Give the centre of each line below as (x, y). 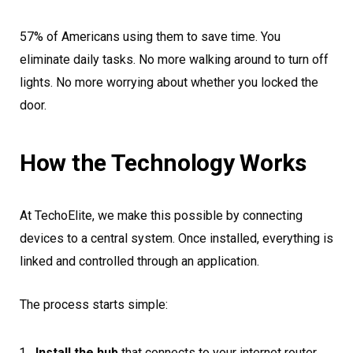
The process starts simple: (94, 305)
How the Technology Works (163, 163)
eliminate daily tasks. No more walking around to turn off (174, 60)
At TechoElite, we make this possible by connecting (161, 216)
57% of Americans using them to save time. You (150, 37)
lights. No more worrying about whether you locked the (169, 83)
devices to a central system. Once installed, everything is (176, 239)
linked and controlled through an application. (139, 262)
